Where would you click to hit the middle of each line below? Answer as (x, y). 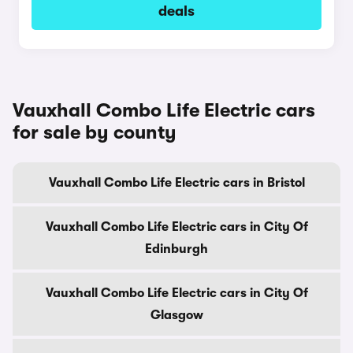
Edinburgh (176, 249)
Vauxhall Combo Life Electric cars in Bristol (176, 183)
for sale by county (95, 132)
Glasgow (176, 315)
